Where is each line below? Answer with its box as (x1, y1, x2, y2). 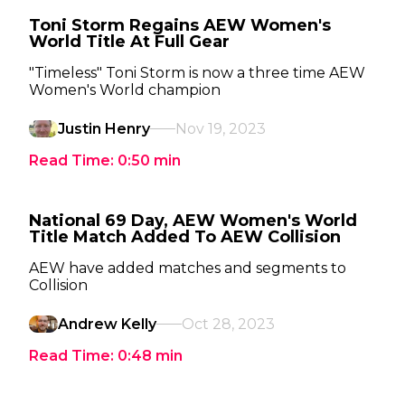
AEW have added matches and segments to (29, 259, 346, 277)
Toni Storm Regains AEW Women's (29, 15, 331, 35)
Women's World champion (29, 81, 221, 99)
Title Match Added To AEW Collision (29, 227, 341, 247)
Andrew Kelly (58, 316, 156, 333)
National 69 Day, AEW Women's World (29, 211, 357, 231)
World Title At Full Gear (29, 32, 230, 52)
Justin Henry (58, 120, 150, 137)
